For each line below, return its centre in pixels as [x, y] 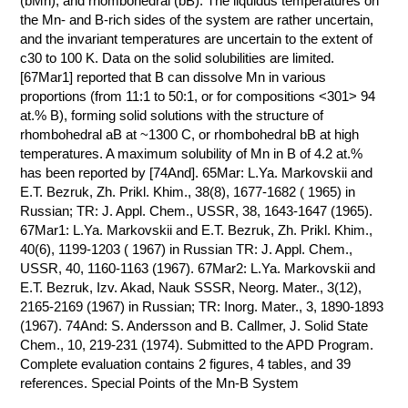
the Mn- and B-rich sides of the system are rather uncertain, [197, 20]
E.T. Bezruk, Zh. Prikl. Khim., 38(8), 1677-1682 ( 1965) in [188, 192]
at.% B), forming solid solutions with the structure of [172, 115]
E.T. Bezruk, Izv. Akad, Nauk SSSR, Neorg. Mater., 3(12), [191, 287]
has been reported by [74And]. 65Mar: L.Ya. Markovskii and [197, 173]
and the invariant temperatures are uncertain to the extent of [197, 39]
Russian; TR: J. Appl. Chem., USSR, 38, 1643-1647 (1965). [197, 211]
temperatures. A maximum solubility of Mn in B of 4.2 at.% [192, 153]
